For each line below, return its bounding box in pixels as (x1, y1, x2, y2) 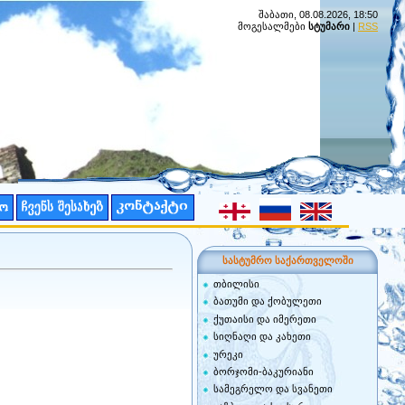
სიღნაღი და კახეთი (213, 331, 311, 343)
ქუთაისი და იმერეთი (213, 313, 316, 325)
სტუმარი (308, 21, 350, 32)
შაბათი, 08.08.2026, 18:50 (259, 9, 378, 20)
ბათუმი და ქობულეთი (213, 296, 322, 307)
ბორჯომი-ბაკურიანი (213, 365, 314, 377)
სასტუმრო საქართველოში (221, 255, 353, 266)
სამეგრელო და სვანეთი (213, 383, 333, 395)
